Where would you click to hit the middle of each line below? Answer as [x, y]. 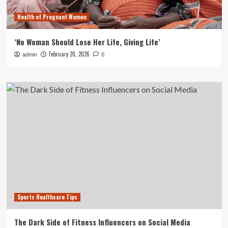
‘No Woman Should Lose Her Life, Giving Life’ [87, 41]
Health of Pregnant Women [52, 17]
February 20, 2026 [69, 54]
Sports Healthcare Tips [47, 197]
